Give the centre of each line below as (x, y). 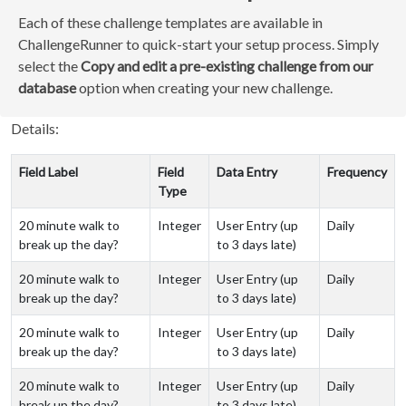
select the (49, 66)
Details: (35, 128)
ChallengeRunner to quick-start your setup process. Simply (198, 44)
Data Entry (247, 172)
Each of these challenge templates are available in (170, 22)
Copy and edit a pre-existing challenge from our (227, 66)
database (47, 87)
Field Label (48, 172)
